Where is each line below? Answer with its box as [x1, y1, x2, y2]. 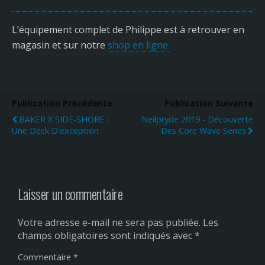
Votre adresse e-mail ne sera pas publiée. [18, 216, 201, 230]
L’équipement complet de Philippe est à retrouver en [12, 23, 244, 37]
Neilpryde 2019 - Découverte [141, 114, 253, 125]
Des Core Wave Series [161, 125, 246, 137]
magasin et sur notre [12, 38, 108, 52]
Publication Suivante [164, 98, 253, 109]
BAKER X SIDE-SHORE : [19, 114, 108, 125]
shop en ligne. [108, 38, 170, 52]
